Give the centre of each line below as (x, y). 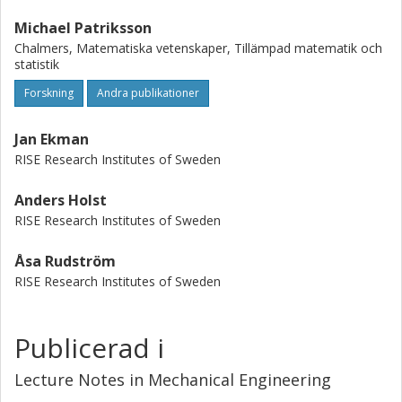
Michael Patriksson (83, 28)
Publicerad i (89, 348)
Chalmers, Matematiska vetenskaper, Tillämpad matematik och (198, 48)
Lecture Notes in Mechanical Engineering (173, 380)
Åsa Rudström (65, 261)
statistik (37, 64)
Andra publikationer (148, 93)
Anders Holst (61, 200)
